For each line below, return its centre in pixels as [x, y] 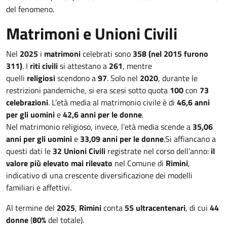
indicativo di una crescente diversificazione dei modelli [99, 175]
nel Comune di [139, 163]
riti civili [44, 66]
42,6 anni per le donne [102, 115]
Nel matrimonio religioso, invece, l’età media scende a [99, 127]
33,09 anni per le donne [122, 139]
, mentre [137, 66]
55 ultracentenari [155, 208]
